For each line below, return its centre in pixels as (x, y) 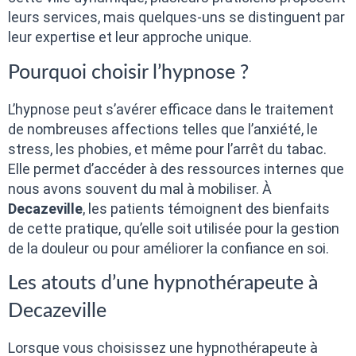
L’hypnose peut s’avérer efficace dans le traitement (171, 109)
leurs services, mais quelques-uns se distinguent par (176, 17)
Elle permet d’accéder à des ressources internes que (176, 168)
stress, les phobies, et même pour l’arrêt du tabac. (167, 149)
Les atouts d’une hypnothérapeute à (163, 283)
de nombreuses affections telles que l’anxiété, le (163, 129)
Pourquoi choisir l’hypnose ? (128, 72)
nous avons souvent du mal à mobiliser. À (140, 188)
